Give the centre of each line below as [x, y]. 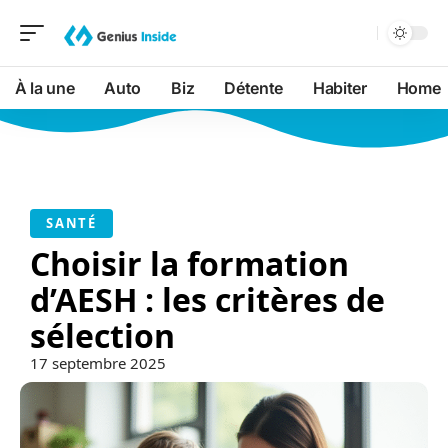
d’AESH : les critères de [207, 299]
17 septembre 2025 [98, 363]
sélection [102, 335]
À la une [45, 88]
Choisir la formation [189, 263]
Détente [253, 88]
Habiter [340, 88]
